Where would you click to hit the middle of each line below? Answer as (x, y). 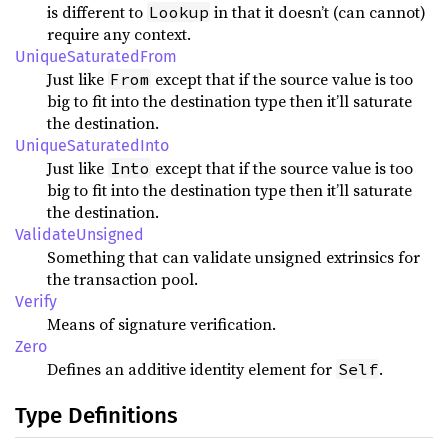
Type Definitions (96, 415)
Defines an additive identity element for (191, 369)
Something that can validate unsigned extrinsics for (233, 257)
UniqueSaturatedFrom (96, 56)
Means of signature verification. (161, 324)
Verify (36, 301)
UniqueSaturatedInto (92, 145)
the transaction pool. (122, 279)
